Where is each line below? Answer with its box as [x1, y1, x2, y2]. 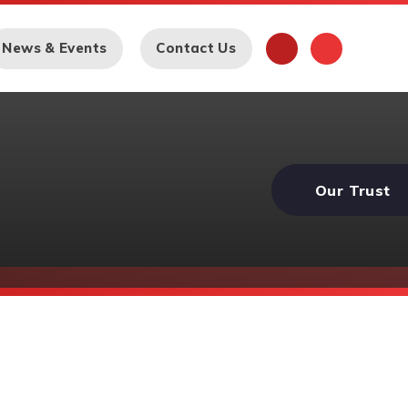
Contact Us [156, 39, 237, 57]
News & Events [2, 39, 107, 57]
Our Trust [315, 181, 391, 200]
